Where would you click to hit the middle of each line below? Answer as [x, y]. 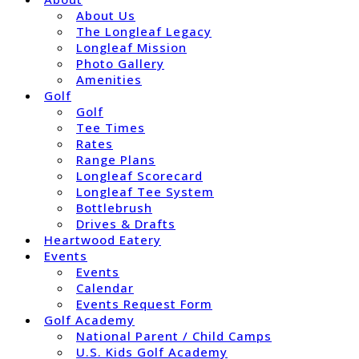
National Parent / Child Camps [174, 336]
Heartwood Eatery [103, 240]
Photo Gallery [120, 63]
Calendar [105, 288]
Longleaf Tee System [145, 192]
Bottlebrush [114, 208]
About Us [106, 15]
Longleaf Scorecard [139, 175]
